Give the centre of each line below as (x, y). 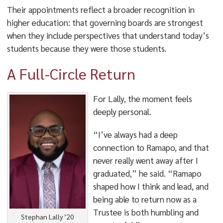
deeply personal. (122, 111)
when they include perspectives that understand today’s (108, 35)
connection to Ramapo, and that (151, 147)
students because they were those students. (86, 48)
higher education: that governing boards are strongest (105, 22)
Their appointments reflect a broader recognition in (101, 9)
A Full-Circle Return (71, 73)
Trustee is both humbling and (146, 212)
